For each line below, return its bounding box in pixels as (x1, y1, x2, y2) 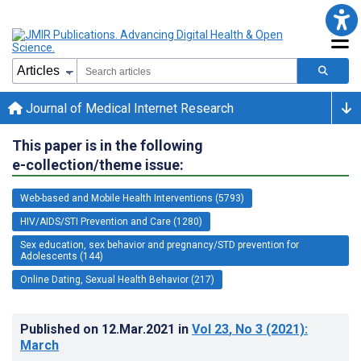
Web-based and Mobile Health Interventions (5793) (20, 192, 244, 204)
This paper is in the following (12, 136, 203, 154)
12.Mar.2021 (102, 321, 178, 337)
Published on (20, 321, 102, 337)
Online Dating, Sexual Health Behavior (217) (20, 273, 214, 285)
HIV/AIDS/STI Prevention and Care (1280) (20, 215, 202, 227)
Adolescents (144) (20, 250, 103, 262)
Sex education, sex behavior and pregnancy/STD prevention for (20, 239, 299, 251)
